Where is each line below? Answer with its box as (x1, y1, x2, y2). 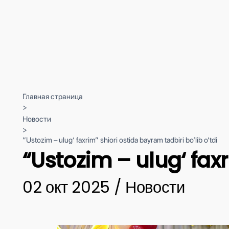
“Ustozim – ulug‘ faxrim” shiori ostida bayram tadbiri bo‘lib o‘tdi (22, 135, 217, 145)
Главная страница (22, 91, 83, 101)
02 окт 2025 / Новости (22, 176, 185, 198)
